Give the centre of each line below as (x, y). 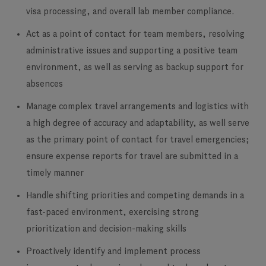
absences (45, 84)
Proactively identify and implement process (113, 252)
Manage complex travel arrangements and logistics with (137, 107)
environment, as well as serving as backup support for (135, 68)
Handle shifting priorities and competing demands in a (135, 196)
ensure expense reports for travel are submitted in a (132, 157)
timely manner (56, 173)
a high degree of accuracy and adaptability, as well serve (138, 123)
